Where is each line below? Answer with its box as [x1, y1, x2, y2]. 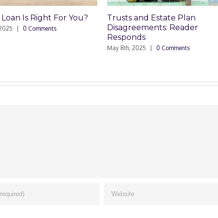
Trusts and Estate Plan [76, 13, 165, 22]
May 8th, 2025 [76, 44, 116, 52]
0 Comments [126, 44, 160, 52]
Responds [76, 32, 115, 42]
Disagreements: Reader [76, 22, 168, 32]
